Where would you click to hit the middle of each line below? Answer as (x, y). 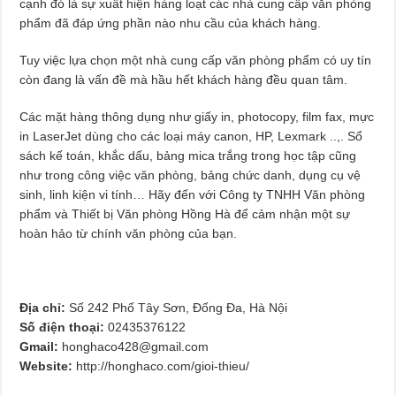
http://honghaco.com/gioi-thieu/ (163, 366)
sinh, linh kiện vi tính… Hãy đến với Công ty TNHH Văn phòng (193, 194)
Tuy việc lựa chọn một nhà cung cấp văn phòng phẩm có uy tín (196, 60)
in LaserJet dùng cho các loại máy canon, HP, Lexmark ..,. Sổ (191, 136)
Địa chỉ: (43, 307)
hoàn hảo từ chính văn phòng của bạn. (130, 233)
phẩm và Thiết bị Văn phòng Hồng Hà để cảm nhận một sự (185, 213)
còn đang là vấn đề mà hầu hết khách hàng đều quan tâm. (184, 79)
